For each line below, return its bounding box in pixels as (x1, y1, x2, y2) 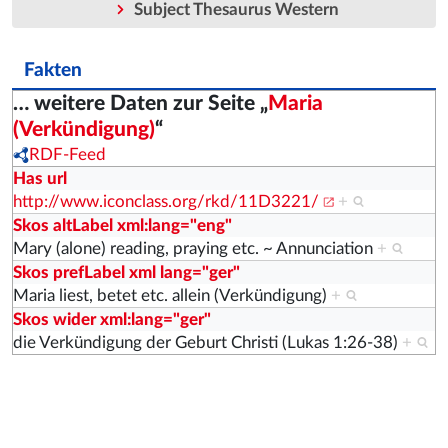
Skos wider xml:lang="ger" (13, 311, 211, 329)
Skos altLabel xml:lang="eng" (13, 217, 232, 235)
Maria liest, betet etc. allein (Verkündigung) (13, 287, 331, 305)
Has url (13, 170, 67, 188)
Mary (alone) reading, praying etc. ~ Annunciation (13, 240, 377, 258)
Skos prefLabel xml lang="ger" (13, 264, 240, 282)
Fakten (24, 61, 82, 81)
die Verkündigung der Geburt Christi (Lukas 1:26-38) (13, 334, 402, 352)
